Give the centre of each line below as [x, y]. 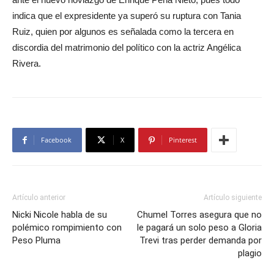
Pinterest [183, 140]
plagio [250, 254]
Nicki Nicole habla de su [60, 215]
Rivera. [27, 64]
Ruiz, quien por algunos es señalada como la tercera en [123, 32]
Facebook [56, 140]
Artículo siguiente [233, 198]
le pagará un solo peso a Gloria [199, 228]
